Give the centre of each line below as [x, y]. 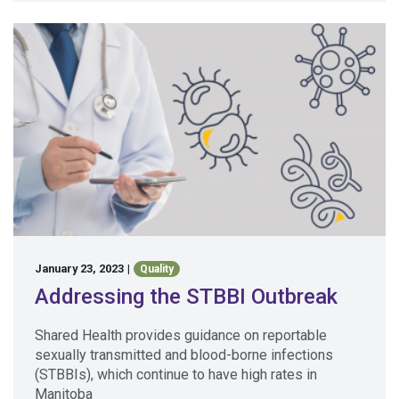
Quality [157, 269]
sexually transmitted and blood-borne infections [184, 355]
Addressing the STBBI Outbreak [186, 297]
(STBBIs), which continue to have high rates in [176, 375]
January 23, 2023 [79, 268]
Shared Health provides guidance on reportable [181, 336]
